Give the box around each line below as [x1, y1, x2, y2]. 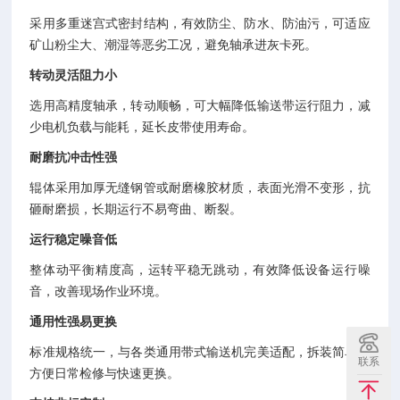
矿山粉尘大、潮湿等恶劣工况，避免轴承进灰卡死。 [29, 37, 318, 52]
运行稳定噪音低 [29, 232, 118, 246]
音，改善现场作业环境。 [29, 284, 168, 298]
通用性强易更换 [29, 314, 118, 329]
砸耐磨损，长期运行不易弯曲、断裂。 [29, 202, 243, 216]
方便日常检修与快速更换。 [29, 366, 180, 380]
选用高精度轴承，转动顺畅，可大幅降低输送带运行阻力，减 [29, 98, 371, 112]
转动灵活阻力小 [29, 68, 118, 82]
